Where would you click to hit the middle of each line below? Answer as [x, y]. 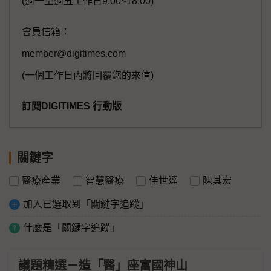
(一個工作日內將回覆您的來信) [88, 76]
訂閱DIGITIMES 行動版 [72, 106]
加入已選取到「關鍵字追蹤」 [86, 204]
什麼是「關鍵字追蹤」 [71, 228]
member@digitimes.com [74, 54]
